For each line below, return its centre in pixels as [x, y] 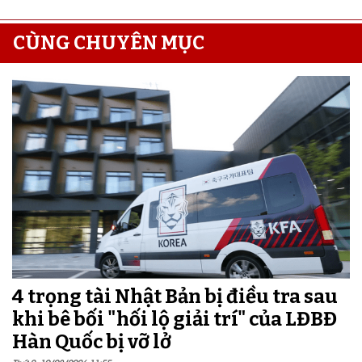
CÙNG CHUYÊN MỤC [109, 42]
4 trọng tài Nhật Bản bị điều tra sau [175, 296]
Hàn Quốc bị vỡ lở [92, 341]
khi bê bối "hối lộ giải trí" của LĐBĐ [175, 319]
